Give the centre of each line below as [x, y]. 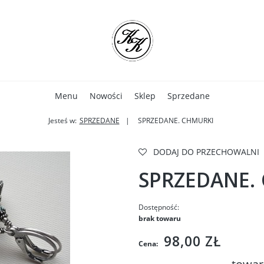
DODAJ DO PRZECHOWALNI [206, 152]
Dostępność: [159, 207]
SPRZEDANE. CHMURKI [175, 121]
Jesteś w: [62, 121]
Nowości [106, 96]
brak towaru [159, 218]
